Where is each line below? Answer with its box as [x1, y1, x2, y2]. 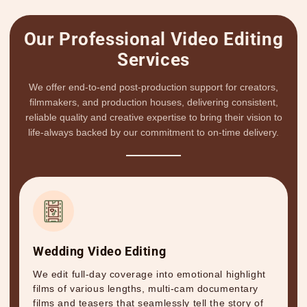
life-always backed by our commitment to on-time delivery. [28, 127, 279, 138]
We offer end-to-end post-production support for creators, [29, 82, 278, 93]
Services [117, 49, 190, 71]
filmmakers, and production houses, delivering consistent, [29, 97, 278, 108]
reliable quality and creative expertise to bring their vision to [25, 112, 282, 123]
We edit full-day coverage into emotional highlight [33, 269, 266, 280]
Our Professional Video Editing [23, 29, 284, 50]
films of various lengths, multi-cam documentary [33, 283, 259, 295]
